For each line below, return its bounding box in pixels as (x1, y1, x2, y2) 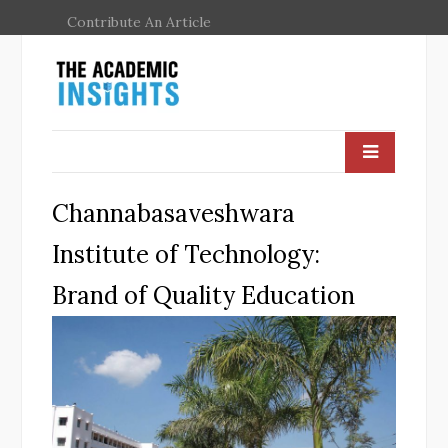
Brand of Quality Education (52, 279, 355, 311)
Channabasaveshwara (52, 197, 295, 229)
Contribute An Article (67, 13, 211, 31)
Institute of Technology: (52, 238, 320, 270)
